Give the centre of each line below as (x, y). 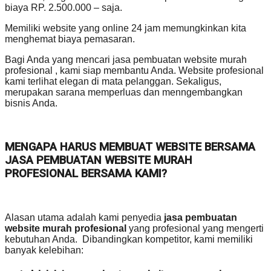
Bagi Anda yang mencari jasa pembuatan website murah (126, 59)
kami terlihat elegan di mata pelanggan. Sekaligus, (113, 81)
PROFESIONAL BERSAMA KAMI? (86, 174)
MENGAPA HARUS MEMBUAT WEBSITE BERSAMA (130, 147)
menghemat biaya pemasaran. (70, 39)
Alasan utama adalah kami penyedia (84, 217)
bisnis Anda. (31, 103)
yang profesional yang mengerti (196, 228)
